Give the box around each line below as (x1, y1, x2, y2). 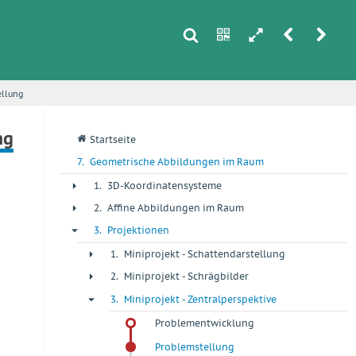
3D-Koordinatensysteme (107, 179, 222, 192)
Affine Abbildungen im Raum (107, 202, 244, 214)
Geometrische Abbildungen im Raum (90, 156, 264, 168)
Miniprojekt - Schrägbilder (124, 270, 249, 283)
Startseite (90, 133, 136, 145)
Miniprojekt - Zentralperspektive (124, 292, 277, 305)
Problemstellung (155, 341, 235, 354)
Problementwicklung (155, 316, 255, 329)
